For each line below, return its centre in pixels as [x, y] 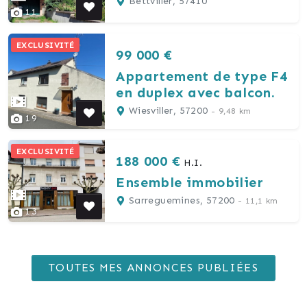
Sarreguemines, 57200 [182, 200]
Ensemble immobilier [189, 182]
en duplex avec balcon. [196, 92]
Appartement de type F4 [202, 76]
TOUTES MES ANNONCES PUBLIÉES [153, 267]
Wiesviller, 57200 [168, 110]
